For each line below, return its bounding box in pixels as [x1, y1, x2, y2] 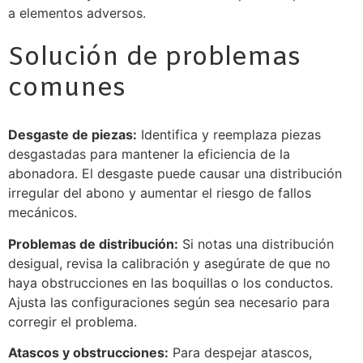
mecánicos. [8, 204, 77, 221]
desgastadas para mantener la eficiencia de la [8, 146, 290, 163]
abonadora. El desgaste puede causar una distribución [8, 165, 342, 182]
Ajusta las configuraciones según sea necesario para [8, 293, 330, 310]
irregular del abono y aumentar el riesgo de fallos [8, 185, 311, 202]
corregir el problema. [8, 313, 137, 330]
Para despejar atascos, [169, 344, 312, 361]
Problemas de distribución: [8, 235, 178, 252]
